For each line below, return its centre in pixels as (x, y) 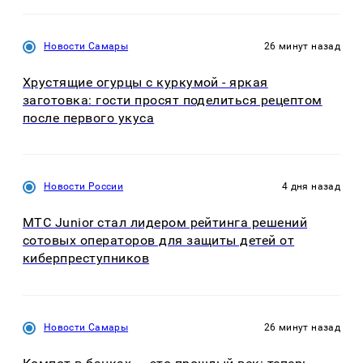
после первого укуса (89, 117)
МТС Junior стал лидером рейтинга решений (165, 223)
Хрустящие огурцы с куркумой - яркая (145, 82)
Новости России (84, 187)
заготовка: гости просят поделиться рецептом (173, 100)
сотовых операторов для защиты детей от (159, 241)
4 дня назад (311, 187)
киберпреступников (86, 258)
